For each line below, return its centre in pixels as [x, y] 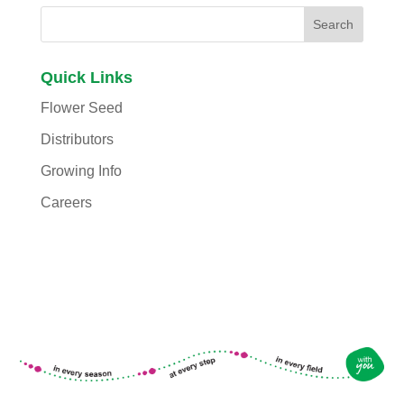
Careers [66, 202]
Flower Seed [81, 107]
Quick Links [86, 77]
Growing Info [81, 170]
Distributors [77, 139]
